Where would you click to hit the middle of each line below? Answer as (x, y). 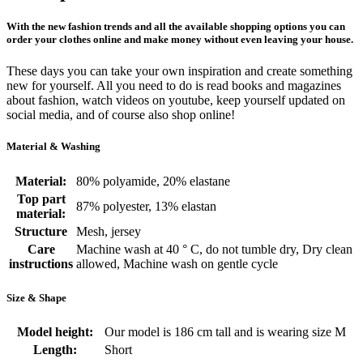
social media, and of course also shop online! (121, 115)
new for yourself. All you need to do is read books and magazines (174, 86)
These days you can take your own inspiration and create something (179, 71)
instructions (41, 263)
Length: (55, 349)
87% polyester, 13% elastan (146, 206)
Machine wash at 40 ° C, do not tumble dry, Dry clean (214, 249)
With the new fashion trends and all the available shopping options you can (176, 26)
